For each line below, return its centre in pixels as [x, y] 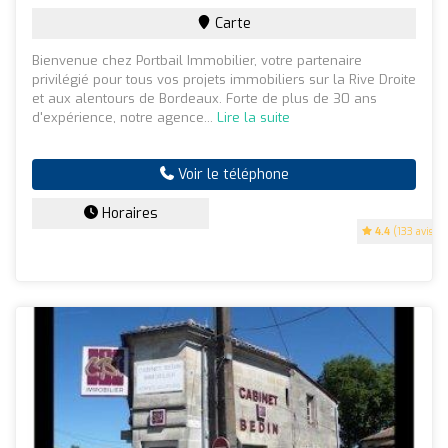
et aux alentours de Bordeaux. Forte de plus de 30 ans [204, 98]
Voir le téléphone [231, 174]
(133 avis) [413, 231]
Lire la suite [253, 117]
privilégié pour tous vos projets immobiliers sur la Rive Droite [224, 79]
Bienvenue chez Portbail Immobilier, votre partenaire [197, 60]
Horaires [127, 213]
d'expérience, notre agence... [124, 117]
